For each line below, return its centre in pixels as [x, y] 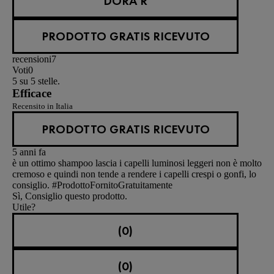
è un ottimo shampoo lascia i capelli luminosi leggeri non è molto [137, 163]
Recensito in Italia [43, 106]
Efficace [32, 93]
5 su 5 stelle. [36, 81]
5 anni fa [29, 152]
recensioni [32, 59]
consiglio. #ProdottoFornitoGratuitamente [92, 185]
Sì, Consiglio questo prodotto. [70, 196]
